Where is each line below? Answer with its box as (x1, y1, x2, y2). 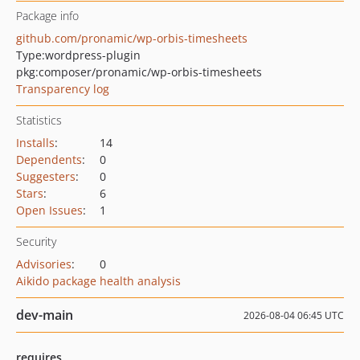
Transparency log (16, 81, 109, 96)
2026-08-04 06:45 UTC (243, 309, 344, 322)
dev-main (16, 306, 73, 324)
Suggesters (16, 169, 76, 184)
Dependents (16, 152, 82, 167)
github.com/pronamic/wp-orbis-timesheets (16, 31, 247, 46)
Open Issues (16, 202, 83, 218)
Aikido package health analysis (16, 273, 181, 288)
